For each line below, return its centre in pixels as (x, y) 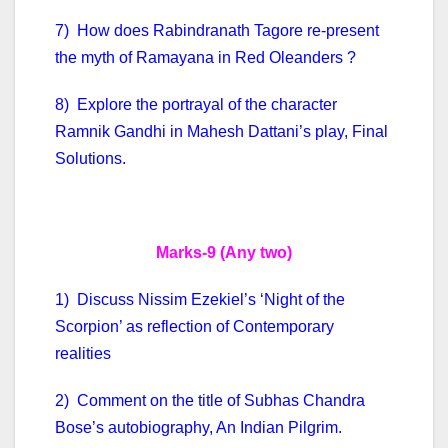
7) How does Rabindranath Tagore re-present (217, 31)
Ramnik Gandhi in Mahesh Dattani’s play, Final (221, 132)
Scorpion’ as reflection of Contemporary (194, 327)
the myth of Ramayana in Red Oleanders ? (205, 58)
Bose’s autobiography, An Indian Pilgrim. (198, 428)
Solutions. (90, 159)
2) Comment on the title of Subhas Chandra (210, 401)
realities (83, 354)
